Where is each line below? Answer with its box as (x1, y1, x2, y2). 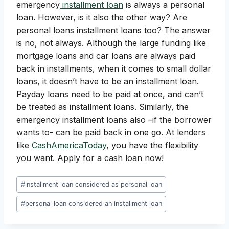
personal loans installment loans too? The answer (16, 25, 211, 36)
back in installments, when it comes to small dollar (16, 63, 211, 74)
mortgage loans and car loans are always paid (16, 51, 195, 61)
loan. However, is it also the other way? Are (16, 12, 187, 23)
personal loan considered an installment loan (25, 200, 162, 208)
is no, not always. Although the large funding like (16, 38, 206, 49)
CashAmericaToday (32, 140, 106, 151)
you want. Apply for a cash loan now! (16, 153, 164, 164)
